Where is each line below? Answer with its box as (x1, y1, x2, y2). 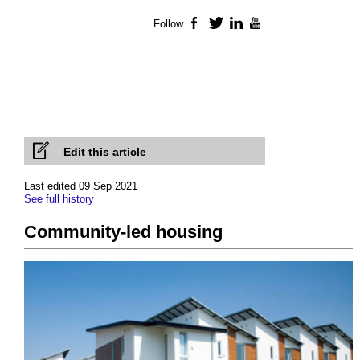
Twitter (223, 18, 256, 31)
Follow (153, 18, 183, 31)
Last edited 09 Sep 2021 (24, 180, 137, 193)
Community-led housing (24, 222, 223, 243)
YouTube (264, 18, 307, 31)
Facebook (203, 18, 252, 31)
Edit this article (63, 145, 146, 159)
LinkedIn (243, 18, 287, 31)
